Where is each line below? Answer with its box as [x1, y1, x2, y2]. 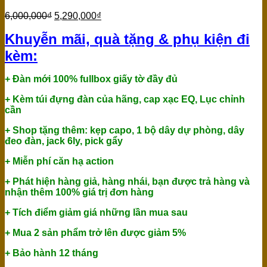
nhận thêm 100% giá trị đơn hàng [5, 187, 154, 198]
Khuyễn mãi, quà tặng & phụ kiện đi [5, 31, 250, 48]
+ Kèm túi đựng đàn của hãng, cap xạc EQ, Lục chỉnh [5, 94, 245, 105]
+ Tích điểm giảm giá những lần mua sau [5, 207, 188, 218]
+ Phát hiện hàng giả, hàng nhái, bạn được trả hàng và [5, 176, 250, 187]
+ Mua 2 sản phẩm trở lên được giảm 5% [5, 228, 186, 238]
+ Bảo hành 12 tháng [5, 248, 98, 259]
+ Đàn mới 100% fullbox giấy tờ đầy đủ [5, 74, 178, 85]
